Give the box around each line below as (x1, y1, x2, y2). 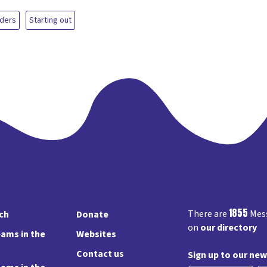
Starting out (29, 14, 72, 26)
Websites (76, 228, 116, 241)
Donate (76, 208, 108, 221)
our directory (200, 221, 257, 234)
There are (187, 207, 229, 221)
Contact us (76, 247, 124, 260)
